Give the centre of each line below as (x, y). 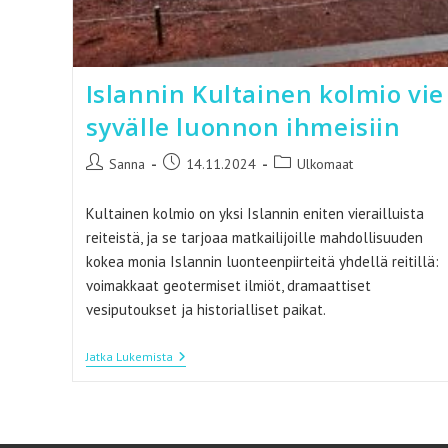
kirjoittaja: (112, 182)
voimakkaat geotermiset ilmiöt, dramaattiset (228, 285)
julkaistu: (186, 182)
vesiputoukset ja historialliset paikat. (205, 309)
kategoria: (301, 182)
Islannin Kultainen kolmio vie (264, 93)
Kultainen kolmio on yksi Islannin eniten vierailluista (254, 213)
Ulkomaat (324, 163)
